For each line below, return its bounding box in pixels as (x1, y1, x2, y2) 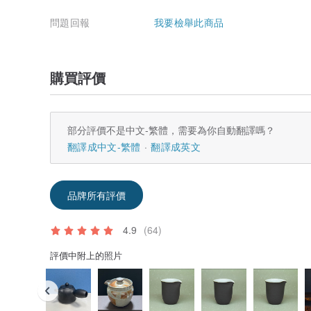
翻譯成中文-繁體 (67, 139, 141, 153)
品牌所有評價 (67, 187, 126, 202)
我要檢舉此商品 (154, 15, 224, 29)
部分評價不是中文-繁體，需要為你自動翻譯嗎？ (67, 122, 275, 137)
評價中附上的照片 (50, 248, 122, 262)
